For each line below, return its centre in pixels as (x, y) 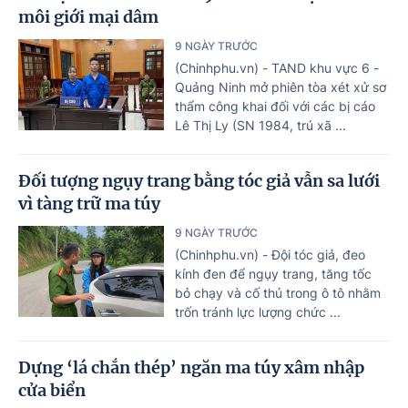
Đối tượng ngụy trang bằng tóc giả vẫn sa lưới (199, 180)
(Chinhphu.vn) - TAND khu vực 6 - (277, 67)
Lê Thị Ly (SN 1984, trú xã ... (260, 125)
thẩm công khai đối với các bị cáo (275, 106)
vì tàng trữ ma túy (89, 203)
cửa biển (52, 390)
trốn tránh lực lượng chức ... (258, 311)
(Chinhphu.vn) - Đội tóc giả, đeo (270, 254)
